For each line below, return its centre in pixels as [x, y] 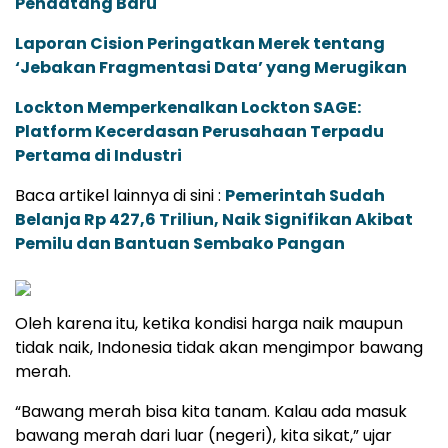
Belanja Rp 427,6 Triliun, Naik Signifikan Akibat [214, 220]
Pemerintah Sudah [305, 196]
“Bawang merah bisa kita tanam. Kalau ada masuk [211, 412]
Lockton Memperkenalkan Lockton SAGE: [188, 108]
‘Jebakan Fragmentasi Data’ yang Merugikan [211, 68]
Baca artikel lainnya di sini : [120, 196]
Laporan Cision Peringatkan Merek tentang [200, 44]
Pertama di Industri [98, 156]
